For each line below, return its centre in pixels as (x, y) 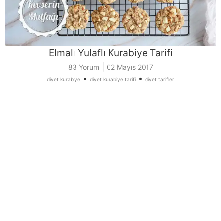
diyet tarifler (160, 80)
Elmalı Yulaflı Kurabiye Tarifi (110, 53)
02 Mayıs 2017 (130, 67)
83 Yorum (83, 67)
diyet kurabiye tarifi (113, 80)
